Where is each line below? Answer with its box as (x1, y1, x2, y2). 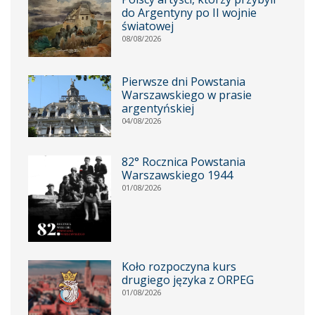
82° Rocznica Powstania (121, 154, 245, 170)
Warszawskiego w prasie (121, 86, 252, 103)
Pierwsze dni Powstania (121, 73, 245, 89)
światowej (121, 18, 174, 34)
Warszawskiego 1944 (121, 167, 233, 184)
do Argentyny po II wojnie (121, 4, 257, 20)
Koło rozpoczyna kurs (121, 258, 236, 274)
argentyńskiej (121, 100, 194, 116)
